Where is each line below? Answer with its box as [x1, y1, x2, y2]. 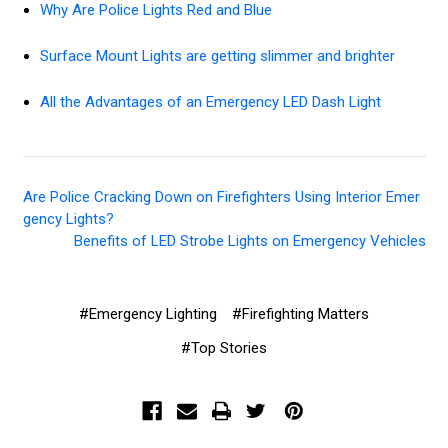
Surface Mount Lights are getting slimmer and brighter [39, 47, 395, 66]
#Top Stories [181, 339, 267, 358]
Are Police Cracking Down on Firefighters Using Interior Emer [22, 188, 420, 207]
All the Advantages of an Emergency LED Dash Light [39, 93, 381, 112]
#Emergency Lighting [78, 305, 217, 324]
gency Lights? [22, 210, 114, 229]
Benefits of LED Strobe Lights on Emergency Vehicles [73, 232, 426, 251]
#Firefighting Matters [232, 305, 370, 324]
